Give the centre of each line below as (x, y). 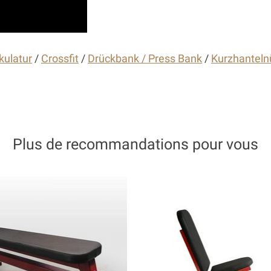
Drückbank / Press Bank (145, 59)
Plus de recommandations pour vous (135, 144)
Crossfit (60, 59)
